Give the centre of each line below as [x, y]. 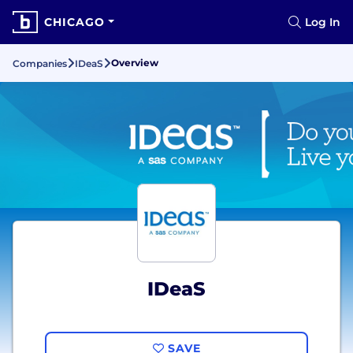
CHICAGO [74, 22]
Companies [40, 63]
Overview [135, 63]
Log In [323, 22]
